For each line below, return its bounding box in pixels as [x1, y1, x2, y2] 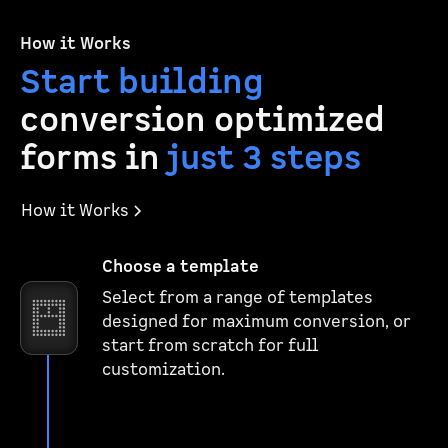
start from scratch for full [102, 335, 318, 357]
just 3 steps [167, 136, 361, 181]
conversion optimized [20, 98, 385, 143]
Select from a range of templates [102, 287, 373, 309]
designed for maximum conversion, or [102, 311, 411, 333]
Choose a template [102, 256, 259, 278]
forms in [20, 136, 167, 181]
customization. [102, 359, 225, 381]
